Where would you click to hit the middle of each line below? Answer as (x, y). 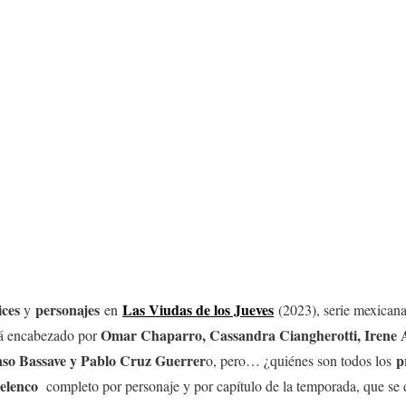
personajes (68, 309)
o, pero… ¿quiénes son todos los (301, 360)
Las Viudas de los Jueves (198, 309)
